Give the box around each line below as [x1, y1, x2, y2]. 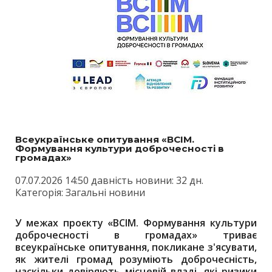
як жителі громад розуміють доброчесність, [15, 253, 257, 266]
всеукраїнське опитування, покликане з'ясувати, [15, 240, 257, 254]
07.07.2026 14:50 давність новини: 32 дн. [15, 174, 203, 187]
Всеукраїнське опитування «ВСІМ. [15, 134, 194, 145]
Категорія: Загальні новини [15, 186, 145, 199]
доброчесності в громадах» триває [15, 228, 257, 242]
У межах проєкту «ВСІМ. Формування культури [15, 216, 257, 229]
